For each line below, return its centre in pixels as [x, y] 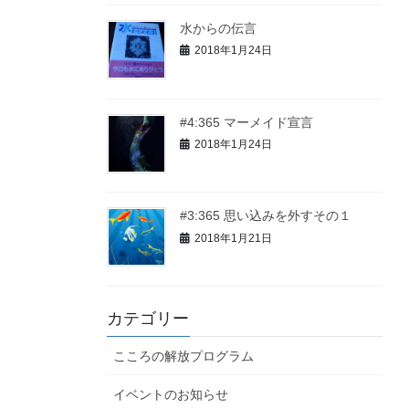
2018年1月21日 [233, 238]
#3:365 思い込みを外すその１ [266, 216]
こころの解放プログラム [184, 357]
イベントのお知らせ [171, 395]
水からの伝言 [218, 28]
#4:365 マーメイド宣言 [246, 122]
